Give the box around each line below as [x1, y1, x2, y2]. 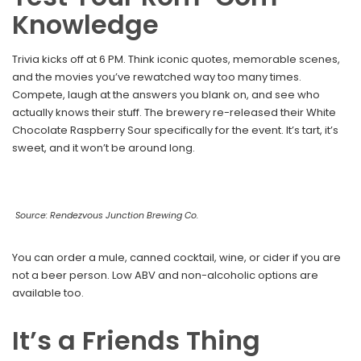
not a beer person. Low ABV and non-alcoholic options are [12, 268, 318, 284]
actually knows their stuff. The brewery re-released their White [12, 105, 336, 121]
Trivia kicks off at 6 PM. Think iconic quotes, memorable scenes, [12, 52, 340, 68]
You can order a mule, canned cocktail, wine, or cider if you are [12, 250, 341, 266]
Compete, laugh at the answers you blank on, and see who [12, 87, 320, 103]
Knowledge [12, 6, 159, 44]
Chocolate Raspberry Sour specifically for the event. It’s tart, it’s [12, 122, 338, 139]
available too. [12, 285, 84, 301]
